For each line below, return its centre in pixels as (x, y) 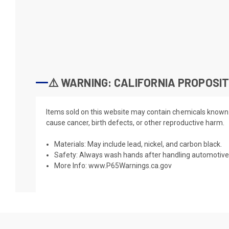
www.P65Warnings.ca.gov (130, 165)
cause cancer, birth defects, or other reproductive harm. (135, 122)
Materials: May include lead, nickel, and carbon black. (138, 144)
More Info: (72, 165)
